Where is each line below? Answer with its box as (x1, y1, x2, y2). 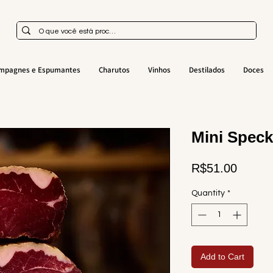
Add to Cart (200, 252, 244, 261)
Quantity (191, 189, 225, 197)
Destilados (188, 64, 225, 75)
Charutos (98, 64, 130, 75)
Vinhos (147, 64, 171, 75)
